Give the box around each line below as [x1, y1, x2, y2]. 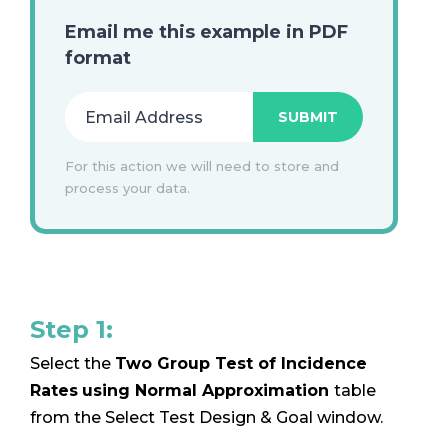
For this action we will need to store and [65, 158, 339, 175]
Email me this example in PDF [65, 20, 348, 43]
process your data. [65, 180, 190, 197]
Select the [30, 353, 115, 373]
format [65, 46, 131, 69]
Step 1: [30, 314, 113, 344]
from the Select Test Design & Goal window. [30, 407, 383, 427]
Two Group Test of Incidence [115, 353, 367, 373]
